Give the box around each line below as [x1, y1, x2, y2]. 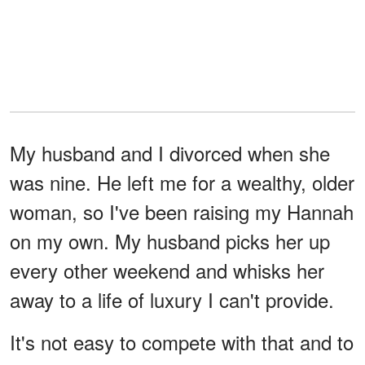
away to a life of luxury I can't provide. [10, 284, 334, 314]
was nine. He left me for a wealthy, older [10, 167, 354, 196]
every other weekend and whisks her [10, 255, 324, 284]
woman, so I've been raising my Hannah [10, 196, 354, 226]
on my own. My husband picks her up [10, 226, 330, 255]
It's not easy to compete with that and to [10, 327, 354, 356]
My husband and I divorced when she [10, 138, 330, 167]
